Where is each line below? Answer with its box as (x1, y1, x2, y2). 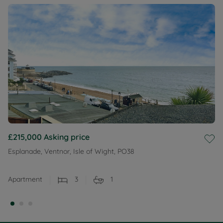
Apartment (8, 175, 42, 184)
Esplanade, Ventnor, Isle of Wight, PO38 (8, 147, 134, 156)
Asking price (44, 132, 90, 142)
